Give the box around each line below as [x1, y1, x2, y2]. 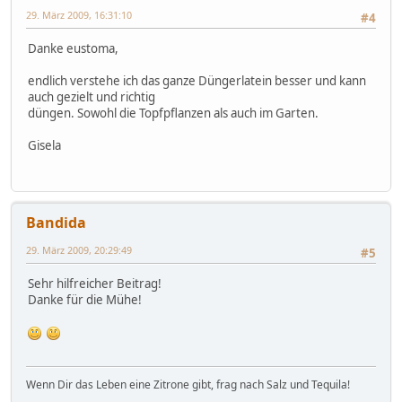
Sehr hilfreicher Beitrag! [28, 275, 162, 293]
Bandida [26, 212, 86, 232]
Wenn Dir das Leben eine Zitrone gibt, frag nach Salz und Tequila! [26, 377, 350, 393]
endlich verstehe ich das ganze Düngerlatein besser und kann [28, 73, 366, 90]
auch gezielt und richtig [28, 89, 155, 106]
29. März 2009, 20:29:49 [26, 242, 132, 257]
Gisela [28, 137, 61, 154]
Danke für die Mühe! [28, 292, 142, 309]
